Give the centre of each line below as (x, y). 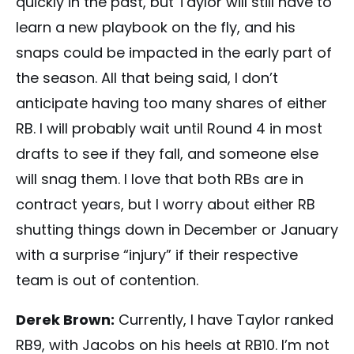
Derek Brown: (65, 319)
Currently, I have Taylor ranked (224, 319)
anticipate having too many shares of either (171, 103)
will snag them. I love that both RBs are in (160, 179)
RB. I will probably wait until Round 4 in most (169, 128)
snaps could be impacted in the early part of (174, 52)
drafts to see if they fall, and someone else (167, 153)
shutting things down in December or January (177, 229)
